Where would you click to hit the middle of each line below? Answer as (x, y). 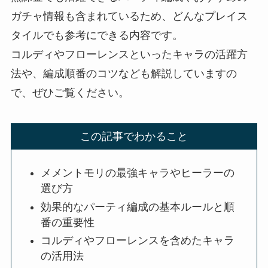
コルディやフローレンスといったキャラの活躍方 (129, 54)
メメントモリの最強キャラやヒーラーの (138, 173)
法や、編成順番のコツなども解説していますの (124, 73)
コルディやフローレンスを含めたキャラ (138, 241)
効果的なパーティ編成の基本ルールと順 (138, 207)
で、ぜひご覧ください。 (70, 92)
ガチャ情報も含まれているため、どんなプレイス (129, 16)
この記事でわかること (134, 137)
